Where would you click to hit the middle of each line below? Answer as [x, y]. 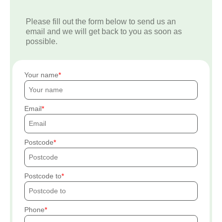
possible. [42, 42]
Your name [41, 75]
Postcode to [43, 176]
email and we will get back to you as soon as [104, 32]
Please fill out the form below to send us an [101, 22]
